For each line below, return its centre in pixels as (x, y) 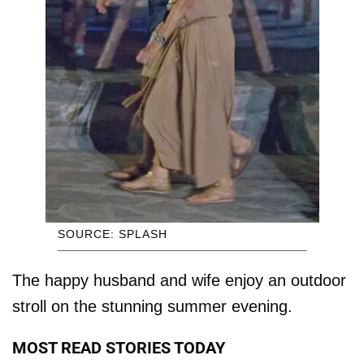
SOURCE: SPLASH (112, 234)
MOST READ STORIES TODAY (119, 347)
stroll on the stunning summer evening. (152, 306)
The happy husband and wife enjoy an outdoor (179, 280)
